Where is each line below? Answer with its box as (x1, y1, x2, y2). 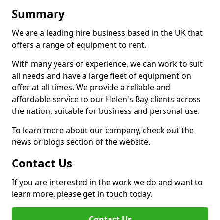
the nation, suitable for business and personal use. (12, 106, 200, 116)
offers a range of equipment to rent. (12, 39, 146, 50)
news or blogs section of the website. (12, 137, 150, 147)
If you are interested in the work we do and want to (12, 177, 203, 188)
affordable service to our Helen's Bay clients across (12, 94, 201, 105)
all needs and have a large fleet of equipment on (12, 70, 191, 81)
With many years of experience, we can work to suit (12, 58, 203, 69)
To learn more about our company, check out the (12, 125, 193, 136)
